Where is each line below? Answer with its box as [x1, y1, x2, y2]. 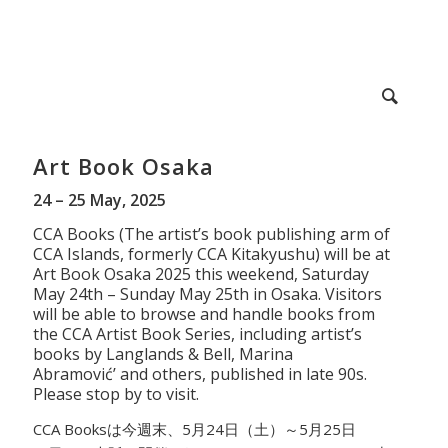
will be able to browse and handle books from [33, 302, 376, 325]
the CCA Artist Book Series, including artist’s [33, 322, 363, 345]
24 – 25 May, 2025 [33, 189, 167, 211]
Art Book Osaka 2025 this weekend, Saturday [33, 262, 370, 285]
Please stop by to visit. [33, 382, 200, 405]
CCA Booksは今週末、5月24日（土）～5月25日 [33, 419, 357, 440]
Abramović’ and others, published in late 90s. [33, 362, 368, 385]
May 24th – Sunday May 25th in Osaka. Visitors [33, 282, 383, 305]
